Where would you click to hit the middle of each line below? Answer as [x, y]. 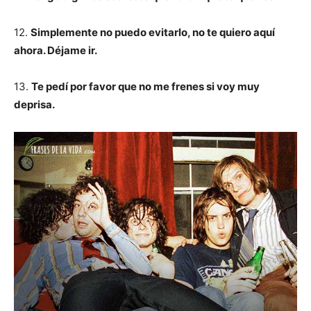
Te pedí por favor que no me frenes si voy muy [145, 86]
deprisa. [34, 104]
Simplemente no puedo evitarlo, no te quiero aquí [153, 32]
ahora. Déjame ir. [56, 50]
